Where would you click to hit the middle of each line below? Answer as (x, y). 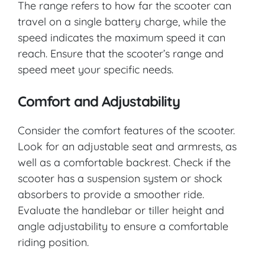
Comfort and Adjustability (99, 101)
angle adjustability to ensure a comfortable (123, 226)
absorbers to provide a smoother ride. (111, 194)
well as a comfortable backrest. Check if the (124, 162)
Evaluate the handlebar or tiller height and (121, 210)
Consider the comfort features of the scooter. (126, 130)
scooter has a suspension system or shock (120, 178)
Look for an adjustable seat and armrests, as (127, 146)
